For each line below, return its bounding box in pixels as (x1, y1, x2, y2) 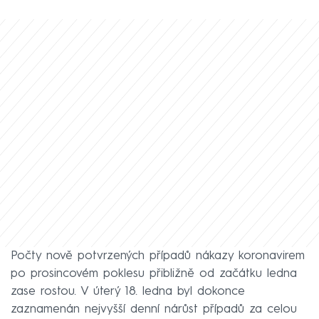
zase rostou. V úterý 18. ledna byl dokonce (11, 285, 245, 298)
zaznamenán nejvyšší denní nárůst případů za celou (11, 303, 297, 315)
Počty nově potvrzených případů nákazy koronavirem (11, 249, 305, 262)
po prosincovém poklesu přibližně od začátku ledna (11, 267, 297, 280)
